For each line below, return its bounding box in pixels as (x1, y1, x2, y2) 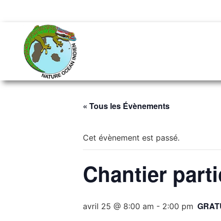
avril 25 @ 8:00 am (83, 201, 154, 211)
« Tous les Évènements (83, 100, 170, 111)
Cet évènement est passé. (83, 133, 180, 143)
